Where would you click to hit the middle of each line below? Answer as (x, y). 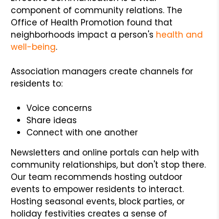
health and (180, 34)
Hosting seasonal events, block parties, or (98, 201)
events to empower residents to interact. (98, 189)
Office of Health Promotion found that (92, 22)
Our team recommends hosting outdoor (97, 177)
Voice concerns (59, 108)
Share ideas (52, 120)
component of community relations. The (97, 10)
